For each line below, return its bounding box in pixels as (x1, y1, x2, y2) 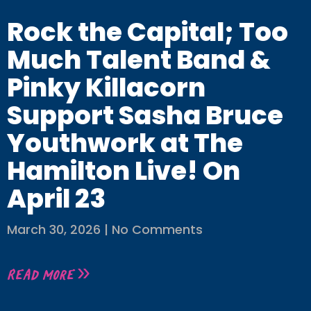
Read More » (7, 263, 90, 285)
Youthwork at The (7, 125, 243, 162)
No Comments (108, 221, 203, 239)
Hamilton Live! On (7, 153, 240, 190)
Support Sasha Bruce (7, 97, 283, 134)
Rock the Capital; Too (7, 14, 288, 51)
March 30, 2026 (7, 221, 104, 239)
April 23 (7, 180, 106, 217)
